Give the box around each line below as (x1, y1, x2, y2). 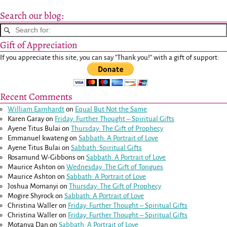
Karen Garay (8, 115, 45, 123)
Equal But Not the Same (75, 105, 147, 113)
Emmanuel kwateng (8, 134, 68, 142)
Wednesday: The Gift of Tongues (66, 163, 164, 171)
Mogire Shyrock (8, 192, 54, 200)
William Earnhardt (8, 105, 65, 113)
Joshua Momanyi (8, 182, 59, 191)
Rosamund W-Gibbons (8, 154, 76, 162)
